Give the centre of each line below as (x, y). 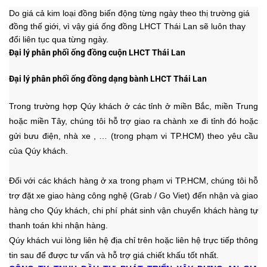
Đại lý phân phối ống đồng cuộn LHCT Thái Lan (97, 53)
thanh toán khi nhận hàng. (58, 226)
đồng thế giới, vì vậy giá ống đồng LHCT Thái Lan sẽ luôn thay (127, 27)
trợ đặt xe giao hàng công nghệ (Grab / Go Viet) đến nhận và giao (133, 196)
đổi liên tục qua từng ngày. (59, 40)
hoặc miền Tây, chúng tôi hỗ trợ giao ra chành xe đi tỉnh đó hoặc (133, 121)
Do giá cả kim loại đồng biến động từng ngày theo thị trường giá (129, 13)
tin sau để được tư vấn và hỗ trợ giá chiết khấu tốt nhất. (114, 255)
